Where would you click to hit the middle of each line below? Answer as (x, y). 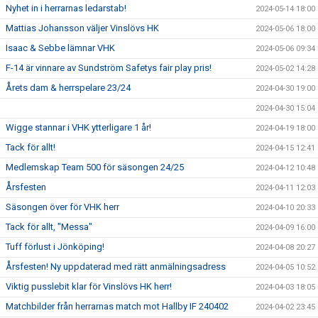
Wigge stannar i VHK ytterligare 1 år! (78, 127)
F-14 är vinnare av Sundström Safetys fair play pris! (109, 68)
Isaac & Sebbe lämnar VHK (60, 48)
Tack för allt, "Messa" (49, 227)
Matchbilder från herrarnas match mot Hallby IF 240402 (117, 306)
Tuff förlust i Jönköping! (55, 247)
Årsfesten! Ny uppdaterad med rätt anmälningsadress (116, 267)
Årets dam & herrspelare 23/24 (68, 88)
